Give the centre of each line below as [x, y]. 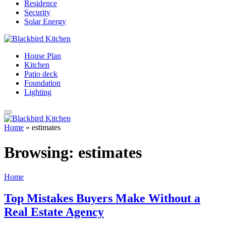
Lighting [38, 92]
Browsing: [41, 152]
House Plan [43, 56]
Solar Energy [45, 22]
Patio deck [41, 74]
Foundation [42, 83]
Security [37, 13]
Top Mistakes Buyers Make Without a [102, 199]
